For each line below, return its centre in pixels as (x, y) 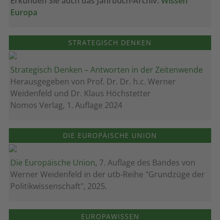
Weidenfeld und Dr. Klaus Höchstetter (81, 93)
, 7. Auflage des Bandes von (145, 163)
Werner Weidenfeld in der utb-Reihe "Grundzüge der (108, 174)
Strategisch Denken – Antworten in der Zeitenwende (107, 70)
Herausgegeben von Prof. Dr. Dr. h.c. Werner (93, 82)
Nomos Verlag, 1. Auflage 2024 (66, 105)
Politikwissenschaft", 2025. (59, 186)
